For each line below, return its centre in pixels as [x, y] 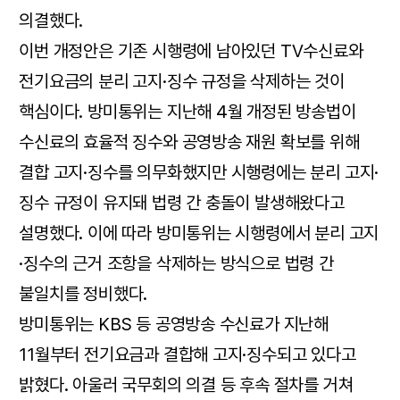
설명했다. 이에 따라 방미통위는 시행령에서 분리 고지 [199, 233]
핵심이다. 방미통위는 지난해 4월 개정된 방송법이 [187, 111]
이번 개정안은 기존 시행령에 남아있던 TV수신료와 [191, 50]
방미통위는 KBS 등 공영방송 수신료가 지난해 [174, 324]
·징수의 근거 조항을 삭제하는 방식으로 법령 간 [176, 263]
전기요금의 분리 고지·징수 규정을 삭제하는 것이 [182, 81]
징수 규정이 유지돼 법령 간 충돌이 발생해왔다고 [182, 202]
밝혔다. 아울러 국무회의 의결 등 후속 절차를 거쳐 [186, 384]
